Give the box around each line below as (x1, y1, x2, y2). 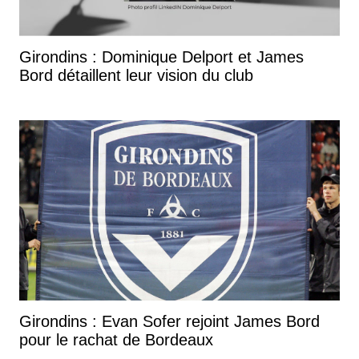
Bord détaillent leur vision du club (19, 66, 253, 84)
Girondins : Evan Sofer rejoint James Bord (19, 312, 320, 330)
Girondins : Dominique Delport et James (19, 47, 304, 66)
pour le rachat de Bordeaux (19, 330, 213, 349)
